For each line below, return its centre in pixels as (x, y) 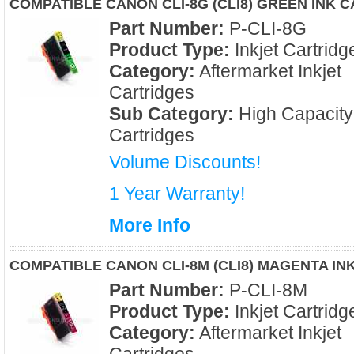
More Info (150, 225)
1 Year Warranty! (177, 194)
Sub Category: (171, 114)
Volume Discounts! (185, 162)
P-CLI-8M (266, 290)
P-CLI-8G (265, 28)
